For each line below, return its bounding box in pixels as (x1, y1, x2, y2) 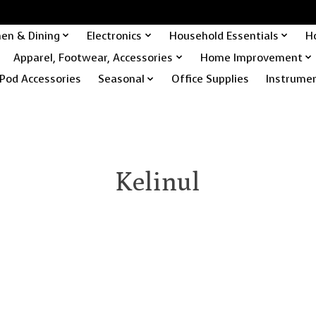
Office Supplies (171, 71, 250, 87)
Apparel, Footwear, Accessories (13, 49, 174, 65)
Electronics (87, 28, 142, 43)
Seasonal (97, 71, 145, 87)
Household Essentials (169, 28, 279, 43)
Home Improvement (200, 49, 303, 65)
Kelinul (116, 165, 200, 196)
